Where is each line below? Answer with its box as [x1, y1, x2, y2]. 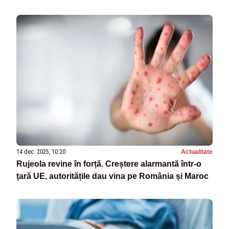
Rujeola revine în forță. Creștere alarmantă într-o [16, 159, 201, 169]
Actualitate [181, 148, 213, 156]
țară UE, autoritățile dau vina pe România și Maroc [16, 172, 209, 181]
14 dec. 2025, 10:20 [16, 148, 65, 156]
